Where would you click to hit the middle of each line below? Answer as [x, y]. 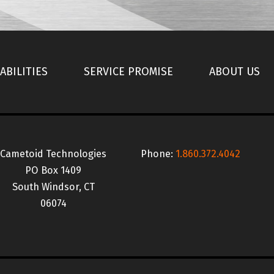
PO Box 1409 [53, 170]
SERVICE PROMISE [128, 72]
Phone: [158, 154]
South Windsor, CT [53, 187]
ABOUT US [235, 72]
